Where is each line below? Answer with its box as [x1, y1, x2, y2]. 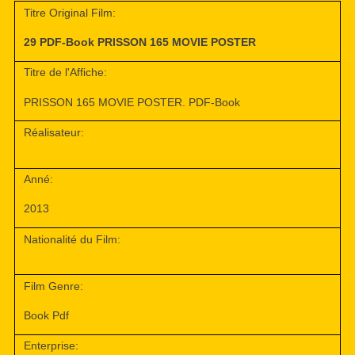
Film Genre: [24, 279, 84, 292]
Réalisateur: [24, 125, 85, 139]
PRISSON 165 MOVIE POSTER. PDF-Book [24, 95, 241, 109]
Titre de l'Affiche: [24, 66, 108, 79]
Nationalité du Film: [24, 232, 121, 246]
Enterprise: [24, 339, 79, 353]
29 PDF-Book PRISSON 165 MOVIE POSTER [24, 36, 257, 49]
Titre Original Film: [24, 6, 116, 19]
